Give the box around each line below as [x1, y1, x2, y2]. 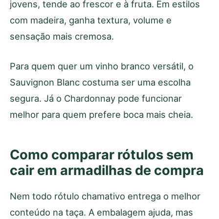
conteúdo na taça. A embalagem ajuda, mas [10, 206, 193, 218]
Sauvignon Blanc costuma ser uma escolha [10, 76, 191, 88]
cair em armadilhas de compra [10, 162, 204, 178]
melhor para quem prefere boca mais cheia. [10, 109, 193, 120]
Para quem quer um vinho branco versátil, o [10, 60, 194, 71]
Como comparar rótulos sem [10, 146, 194, 163]
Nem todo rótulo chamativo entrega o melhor [10, 190, 200, 201]
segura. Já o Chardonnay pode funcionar [10, 92, 182, 104]
